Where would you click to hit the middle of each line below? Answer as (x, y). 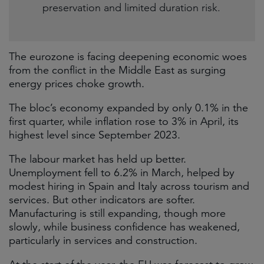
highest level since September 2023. (95, 135)
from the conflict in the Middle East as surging (117, 70)
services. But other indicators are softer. (102, 200)
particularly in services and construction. (103, 240)
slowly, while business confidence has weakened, (124, 227)
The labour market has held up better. (98, 159)
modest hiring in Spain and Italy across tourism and (129, 186)
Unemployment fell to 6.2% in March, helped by (122, 173)
